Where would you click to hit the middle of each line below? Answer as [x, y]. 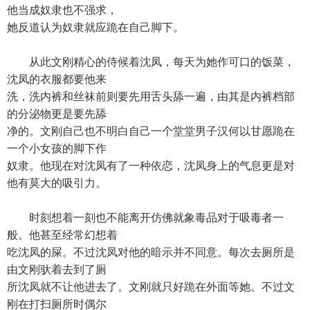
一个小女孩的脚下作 [57, 148]
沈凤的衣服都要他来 [57, 79]
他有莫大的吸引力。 [57, 183]
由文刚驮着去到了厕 [57, 270]
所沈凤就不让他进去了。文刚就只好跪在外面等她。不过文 [151, 287]
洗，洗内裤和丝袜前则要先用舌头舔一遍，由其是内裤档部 [151, 97]
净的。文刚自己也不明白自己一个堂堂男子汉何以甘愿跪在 [151, 131]
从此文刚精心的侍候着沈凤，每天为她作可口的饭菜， [151, 62]
